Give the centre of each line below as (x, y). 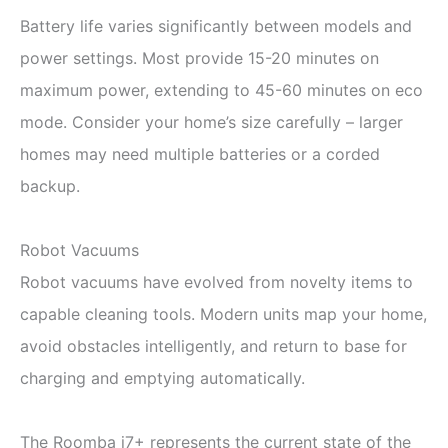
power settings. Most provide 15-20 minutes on (199, 57)
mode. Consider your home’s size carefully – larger (211, 121)
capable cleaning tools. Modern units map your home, (223, 313)
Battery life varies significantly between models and (216, 25)
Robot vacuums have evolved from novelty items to (216, 281)
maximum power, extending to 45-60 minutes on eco (221, 89)
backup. (50, 185)
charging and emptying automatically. (162, 377)
